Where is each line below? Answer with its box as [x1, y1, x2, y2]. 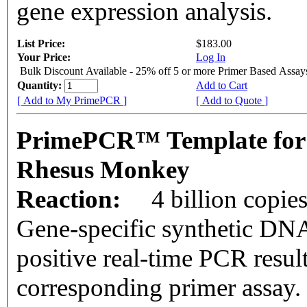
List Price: [17, 38, 68, 49]
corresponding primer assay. [16, 273, 301, 302]
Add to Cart [196, 79, 247, 91]
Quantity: [17, 79, 64, 91]
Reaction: [16, 185, 127, 213]
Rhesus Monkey [16, 156, 196, 184]
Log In [196, 51, 225, 63]
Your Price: [17, 51, 71, 63]
